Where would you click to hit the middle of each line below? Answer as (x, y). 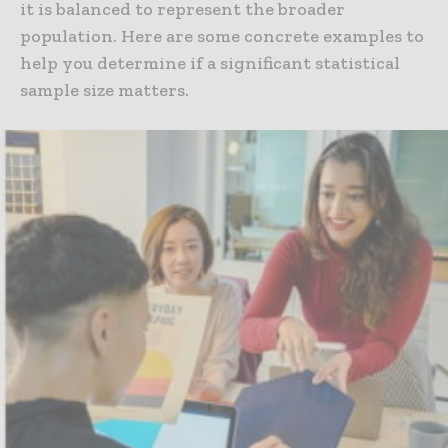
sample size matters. (104, 90)
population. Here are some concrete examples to (222, 36)
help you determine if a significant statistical (210, 63)
